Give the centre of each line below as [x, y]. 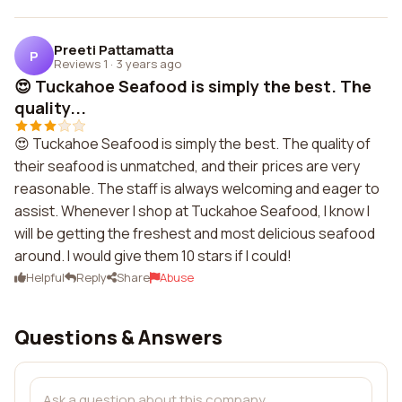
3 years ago [149, 63]
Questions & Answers [118, 337]
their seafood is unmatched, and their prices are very [187, 166]
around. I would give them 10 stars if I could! [153, 256]
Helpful [45, 277]
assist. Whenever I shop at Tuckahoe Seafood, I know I [192, 211]
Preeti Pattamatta [114, 49]
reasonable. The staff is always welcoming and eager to [197, 188]
